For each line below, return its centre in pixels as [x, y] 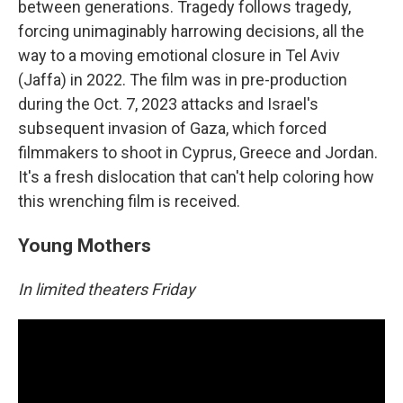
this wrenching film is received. [129, 201]
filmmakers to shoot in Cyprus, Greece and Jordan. [198, 152]
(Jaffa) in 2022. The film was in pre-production [183, 79]
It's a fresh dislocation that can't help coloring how [196, 176]
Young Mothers [85, 245]
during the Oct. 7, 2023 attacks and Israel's [168, 103]
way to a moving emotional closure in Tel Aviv [179, 55]
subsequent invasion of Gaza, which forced [172, 128]
